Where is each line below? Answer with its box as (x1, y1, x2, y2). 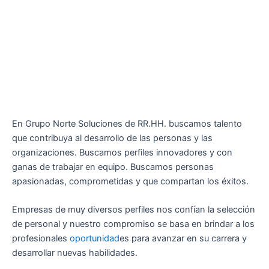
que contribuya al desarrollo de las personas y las (12, 132, 213, 144)
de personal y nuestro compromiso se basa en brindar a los (12, 218, 255, 229)
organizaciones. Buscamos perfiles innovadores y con (12, 147, 232, 158)
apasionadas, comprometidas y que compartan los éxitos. (12, 175, 249, 187)
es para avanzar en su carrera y (119, 232, 247, 244)
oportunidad (70, 232, 119, 244)
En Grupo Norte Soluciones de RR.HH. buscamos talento (12, 118, 242, 129)
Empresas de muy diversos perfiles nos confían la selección (12, 204, 255, 215)
